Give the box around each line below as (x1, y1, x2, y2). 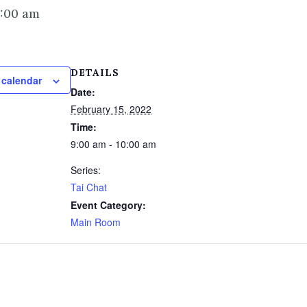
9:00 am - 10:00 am (71, 137, 156, 151)
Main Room (71, 215, 121, 229)
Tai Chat (71, 180, 107, 194)
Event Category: (71, 198, 146, 212)
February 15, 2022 (71, 102, 151, 116)
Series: (71, 163, 101, 177)
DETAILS (71, 66, 119, 79)
